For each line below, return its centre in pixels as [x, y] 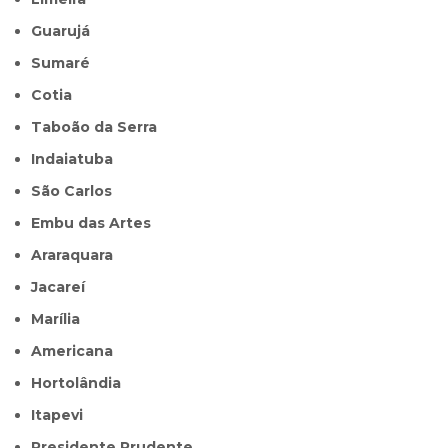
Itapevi [59, 415]
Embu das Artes [96, 223]
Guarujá [66, 31]
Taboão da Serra [100, 127]
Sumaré [66, 63]
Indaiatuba [74, 159]
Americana [78, 351]
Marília [62, 319]
